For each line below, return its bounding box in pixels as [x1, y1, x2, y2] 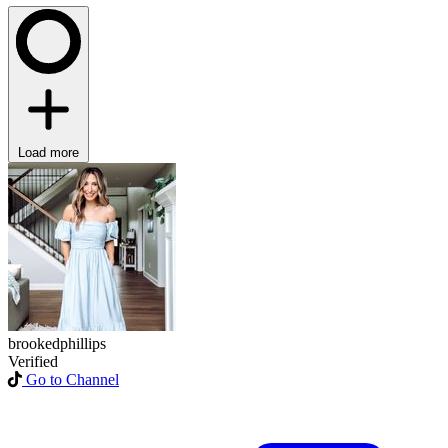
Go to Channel [26, 370, 119, 388]
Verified [8, 352, 58, 370]
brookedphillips [8, 334, 106, 352]
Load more [18, 144, 79, 160]
